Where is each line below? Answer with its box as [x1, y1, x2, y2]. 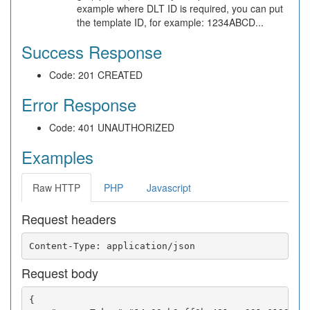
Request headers [21, 210, 116, 228]
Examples [21, 145, 93, 170]
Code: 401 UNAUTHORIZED [49, 120, 174, 135]
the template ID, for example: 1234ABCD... [77, 15, 264, 30]
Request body [21, 264, 98, 282]
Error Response [21, 92, 136, 117]
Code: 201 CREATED [49, 68, 143, 82]
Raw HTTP [33, 181, 80, 195]
